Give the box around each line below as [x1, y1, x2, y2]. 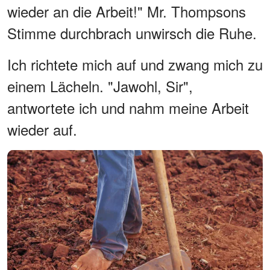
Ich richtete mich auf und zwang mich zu [7, 53, 263, 75]
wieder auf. [7, 118, 77, 140]
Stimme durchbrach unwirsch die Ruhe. [7, 22, 257, 43]
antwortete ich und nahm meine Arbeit [7, 96, 249, 118]
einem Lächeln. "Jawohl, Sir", [7, 75, 193, 96]
